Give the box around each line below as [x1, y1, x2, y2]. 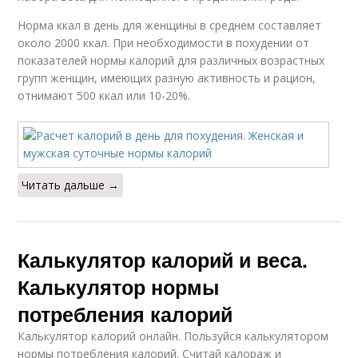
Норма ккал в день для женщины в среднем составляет [18, 18, 322, 33]
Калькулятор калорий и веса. [18, 245, 308, 274]
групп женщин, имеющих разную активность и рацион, [18, 70, 316, 86]
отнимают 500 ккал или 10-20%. [18, 88, 191, 103]
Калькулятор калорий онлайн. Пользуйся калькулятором [18, 328, 329, 344]
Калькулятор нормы [18, 272, 220, 301]
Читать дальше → [22, 177, 120, 193]
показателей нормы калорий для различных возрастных [18, 53, 325, 68]
